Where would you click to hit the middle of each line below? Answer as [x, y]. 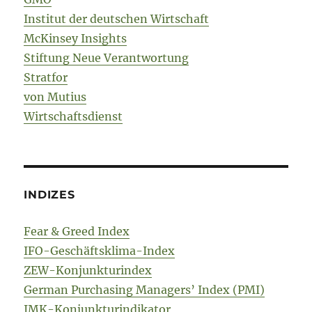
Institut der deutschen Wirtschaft [117, 19]
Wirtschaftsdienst [73, 117]
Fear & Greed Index [77, 232]
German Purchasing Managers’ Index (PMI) [145, 290]
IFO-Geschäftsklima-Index [100, 251]
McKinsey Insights [76, 39]
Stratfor [46, 78]
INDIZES [49, 195]
